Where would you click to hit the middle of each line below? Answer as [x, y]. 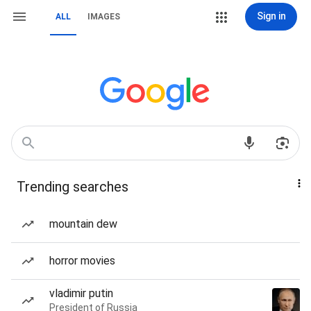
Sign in [271, 16]
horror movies [82, 261]
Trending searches [73, 187]
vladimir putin [81, 293]
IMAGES [104, 17]
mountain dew [83, 224]
